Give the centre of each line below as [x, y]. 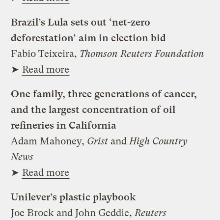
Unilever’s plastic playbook [74, 197]
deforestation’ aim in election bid [89, 38]
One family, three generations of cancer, [104, 94]
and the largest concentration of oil [93, 110]
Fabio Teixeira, [45, 54]
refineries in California [64, 126]
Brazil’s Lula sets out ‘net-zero [81, 23]
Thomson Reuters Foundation [142, 54]
